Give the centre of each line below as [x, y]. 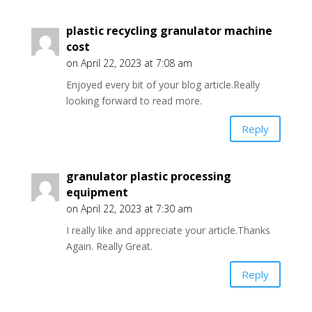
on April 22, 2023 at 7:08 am [129, 63]
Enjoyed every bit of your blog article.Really [163, 85]
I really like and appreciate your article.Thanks [168, 230]
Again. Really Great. [109, 246]
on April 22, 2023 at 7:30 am [129, 209]
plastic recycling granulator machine [169, 31]
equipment [97, 192]
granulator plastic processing [148, 176]
